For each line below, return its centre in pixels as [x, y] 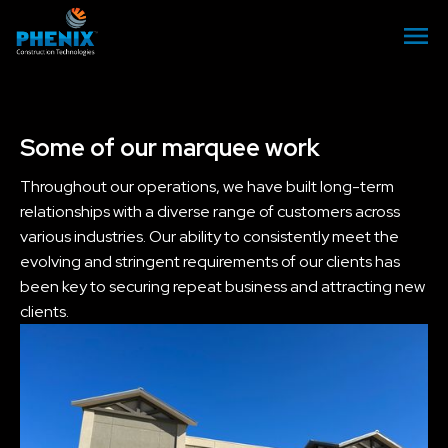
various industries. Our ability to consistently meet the [209, 236]
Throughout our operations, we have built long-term [207, 186]
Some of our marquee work [170, 147]
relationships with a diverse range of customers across [210, 211]
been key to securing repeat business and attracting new [222, 286]
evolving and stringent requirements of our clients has [210, 261]
